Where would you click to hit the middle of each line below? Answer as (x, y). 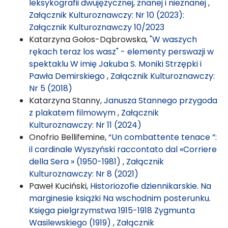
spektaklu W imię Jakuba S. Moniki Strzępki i (115, 64)
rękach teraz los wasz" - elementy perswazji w (121, 51)
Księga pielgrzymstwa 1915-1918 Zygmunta (112, 210)
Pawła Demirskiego (68, 76)
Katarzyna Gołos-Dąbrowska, (89, 39)
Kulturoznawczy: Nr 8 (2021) (84, 174)
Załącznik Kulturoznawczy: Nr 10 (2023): (107, 15)
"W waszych (173, 39)
